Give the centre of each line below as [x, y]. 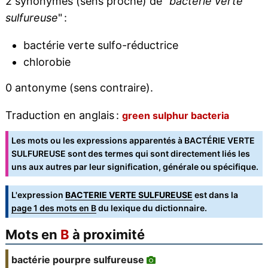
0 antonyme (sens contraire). [79, 88]
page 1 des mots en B [54, 208]
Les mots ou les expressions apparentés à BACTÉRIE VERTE [133, 141]
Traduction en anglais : [63, 115]
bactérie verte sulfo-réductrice [100, 45]
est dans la [215, 195]
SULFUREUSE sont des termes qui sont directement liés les [130, 154]
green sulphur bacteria [175, 116]
